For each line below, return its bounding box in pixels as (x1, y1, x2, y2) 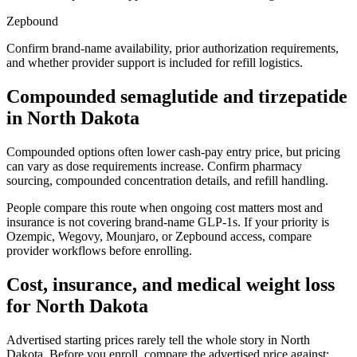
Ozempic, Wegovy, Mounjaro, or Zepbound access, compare (6, 229, 312, 243)
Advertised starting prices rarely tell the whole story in (6, 332, 280, 347)
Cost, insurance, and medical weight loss (6, 273, 335, 295)
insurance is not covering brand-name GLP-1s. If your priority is (6, 214, 329, 229)
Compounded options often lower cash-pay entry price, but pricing (6, 144, 340, 159)
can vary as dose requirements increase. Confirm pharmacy (6, 159, 302, 173)
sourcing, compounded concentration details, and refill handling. (6, 173, 328, 187)
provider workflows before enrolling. (6, 243, 192, 257)
